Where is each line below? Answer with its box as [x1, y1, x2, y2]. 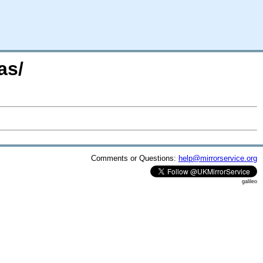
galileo [242, 178, 257, 184]
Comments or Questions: [91, 153, 178, 163]
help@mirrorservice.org [178, 153, 257, 163]
